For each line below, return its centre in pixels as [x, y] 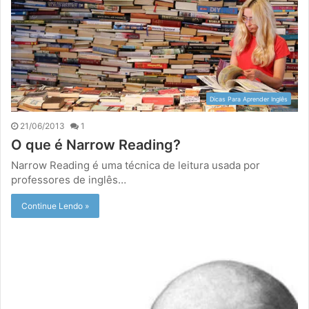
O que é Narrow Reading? [96, 144]
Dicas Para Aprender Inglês [249, 99]
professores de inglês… [69, 179]
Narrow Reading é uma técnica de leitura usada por [136, 165]
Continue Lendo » [55, 206]
